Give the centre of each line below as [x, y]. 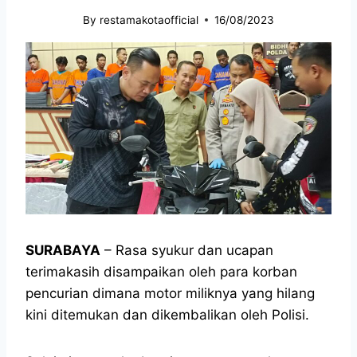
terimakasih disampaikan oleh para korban [161, 271]
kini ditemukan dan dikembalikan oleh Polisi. [167, 314]
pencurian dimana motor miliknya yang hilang [170, 293]
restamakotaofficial [149, 20]
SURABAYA [63, 250]
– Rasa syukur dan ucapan [187, 250]
